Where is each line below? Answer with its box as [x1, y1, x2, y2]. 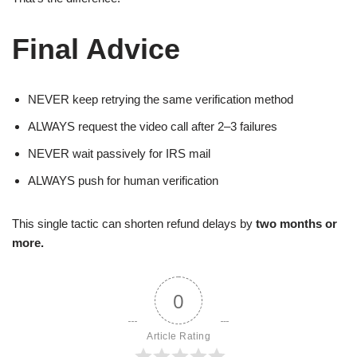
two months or [256, 217, 337, 230]
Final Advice [12, 33, 180, 65]
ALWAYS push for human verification [28, 174, 218, 187]
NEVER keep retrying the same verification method [28, 92, 293, 106]
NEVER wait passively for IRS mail [28, 147, 210, 160]
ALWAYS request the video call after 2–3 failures [28, 120, 277, 133]
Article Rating [147, 331, 210, 342]
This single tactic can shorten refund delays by [12, 217, 256, 230]
